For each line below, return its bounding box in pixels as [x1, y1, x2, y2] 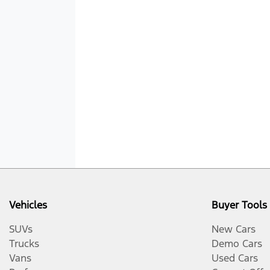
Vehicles [9, 198, 47, 212]
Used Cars [212, 251, 258, 265]
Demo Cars [212, 236, 262, 250]
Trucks [9, 236, 39, 250]
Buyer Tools [212, 198, 267, 212]
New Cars [212, 222, 256, 236]
